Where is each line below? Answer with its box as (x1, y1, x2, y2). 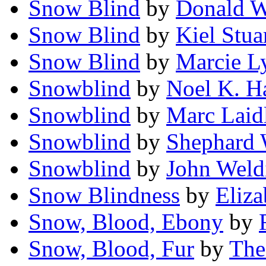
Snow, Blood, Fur (28, 236, 194, 262)
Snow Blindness (28, 182, 180, 208)
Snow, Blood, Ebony (28, 209, 223, 235)
